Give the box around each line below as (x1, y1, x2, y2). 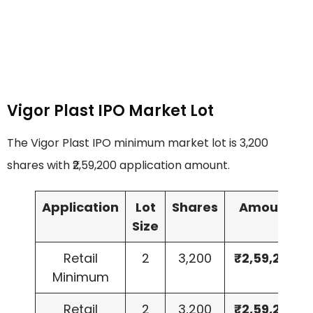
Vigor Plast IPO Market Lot (7, 100, 214, 122)
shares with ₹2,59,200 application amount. (7, 157, 230, 174)
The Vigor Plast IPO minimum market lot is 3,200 (7, 135, 268, 152)
